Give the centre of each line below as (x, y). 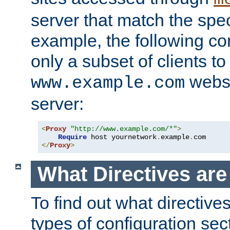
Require (72, 137)
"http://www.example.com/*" (124, 129)
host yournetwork (122, 137)
